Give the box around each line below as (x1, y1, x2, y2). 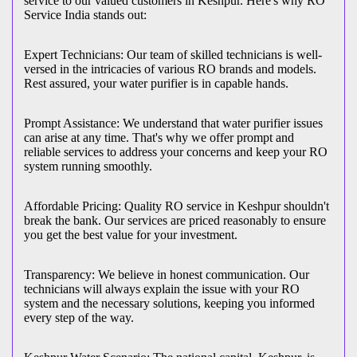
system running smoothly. (24, 159, 152, 174)
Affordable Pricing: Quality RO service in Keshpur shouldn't (24, 199, 329, 214)
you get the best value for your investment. (24, 228, 237, 242)
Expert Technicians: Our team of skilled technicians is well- (24, 48, 322, 62)
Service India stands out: (24, 8, 147, 22)
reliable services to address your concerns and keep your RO (24, 145, 328, 159)
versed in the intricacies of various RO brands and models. (24, 62, 316, 76)
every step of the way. (24, 311, 134, 325)
